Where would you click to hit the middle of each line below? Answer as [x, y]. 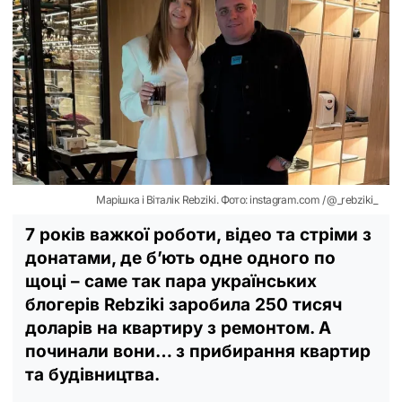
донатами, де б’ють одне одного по [180, 258]
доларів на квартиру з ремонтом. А [178, 328]
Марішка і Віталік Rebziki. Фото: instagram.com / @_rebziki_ [236, 199]
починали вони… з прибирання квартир [198, 351]
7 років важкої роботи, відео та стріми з [198, 234]
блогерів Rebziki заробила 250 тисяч [184, 304]
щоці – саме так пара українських [171, 281]
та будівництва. [92, 374]
